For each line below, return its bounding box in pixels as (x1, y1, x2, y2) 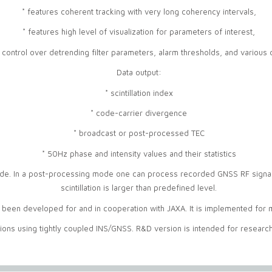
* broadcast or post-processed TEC (73, 128, 205, 138)
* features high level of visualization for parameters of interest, (22, 27, 255, 37)
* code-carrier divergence (90, 107, 187, 118)
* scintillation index (104, 87, 173, 98)
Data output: (116, 67, 161, 78)
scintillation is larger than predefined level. (61, 183, 217, 193)
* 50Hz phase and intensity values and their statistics (41, 148, 236, 158)
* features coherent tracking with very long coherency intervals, (21, 6, 256, 16)
